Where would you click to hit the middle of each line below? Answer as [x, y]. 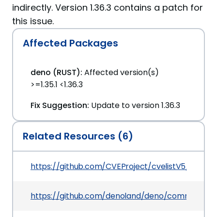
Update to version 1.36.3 [136, 105]
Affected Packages [70, 43]
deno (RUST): [56, 72]
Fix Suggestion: [60, 105]
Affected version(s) [122, 72]
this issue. [33, 21]
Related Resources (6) [78, 136]
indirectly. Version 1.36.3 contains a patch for [108, 8]
